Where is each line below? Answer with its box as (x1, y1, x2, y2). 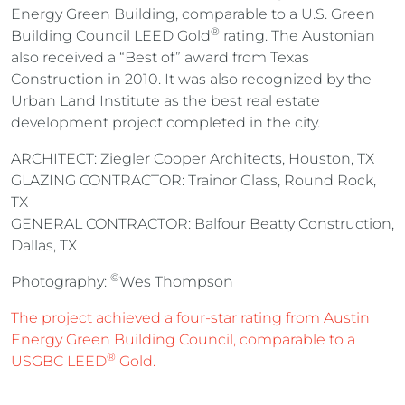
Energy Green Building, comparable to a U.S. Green (11, 5, 375, 24)
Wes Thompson (119, 273, 233, 291)
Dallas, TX (11, 237, 77, 255)
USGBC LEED (11, 353, 107, 371)
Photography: (11, 273, 110, 291)
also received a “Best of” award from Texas (11, 49, 309, 67)
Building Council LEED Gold (11, 27, 211, 45)
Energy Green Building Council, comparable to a (11, 331, 355, 349)
